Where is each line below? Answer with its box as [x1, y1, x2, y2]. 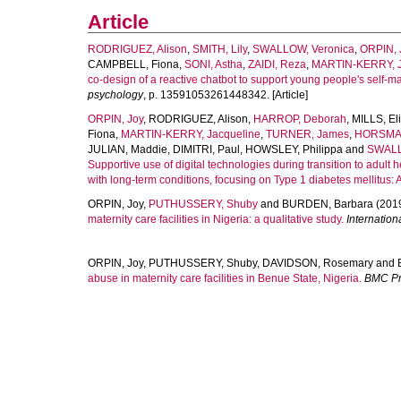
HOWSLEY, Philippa [245, 143, 343, 156]
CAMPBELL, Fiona [88, 58, 179, 71]
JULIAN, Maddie [88, 143, 167, 156]
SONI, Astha [184, 58, 243, 71]
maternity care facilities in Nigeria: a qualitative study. [88, 213, 344, 226]
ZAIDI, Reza [248, 58, 306, 71]
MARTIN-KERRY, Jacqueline [121, 128, 260, 141]
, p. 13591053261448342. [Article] [143, 89, 308, 101]
